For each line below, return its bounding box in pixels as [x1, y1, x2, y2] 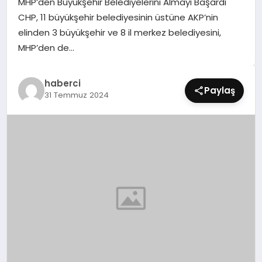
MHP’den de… [18, 41, 74, 54]
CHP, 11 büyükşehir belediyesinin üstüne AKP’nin [18, 11, 218, 23]
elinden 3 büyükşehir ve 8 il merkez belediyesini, [18, 26, 221, 39]
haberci [44, 77, 81, 89]
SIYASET [15, 3, 49, 15]
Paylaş [204, 84, 236, 96]
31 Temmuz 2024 [44, 89, 109, 101]
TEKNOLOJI [15, 64, 61, 76]
